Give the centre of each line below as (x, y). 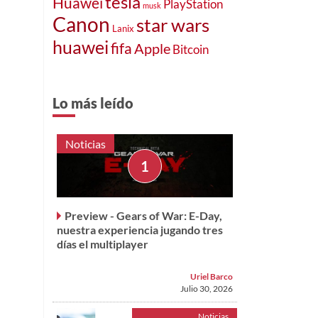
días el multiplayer (103, 244)
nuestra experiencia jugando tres (140, 230)
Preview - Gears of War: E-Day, (143, 216)
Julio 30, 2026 (207, 289)
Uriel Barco (212, 277)
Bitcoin (191, 49)
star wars (173, 24)
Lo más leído (93, 103)
